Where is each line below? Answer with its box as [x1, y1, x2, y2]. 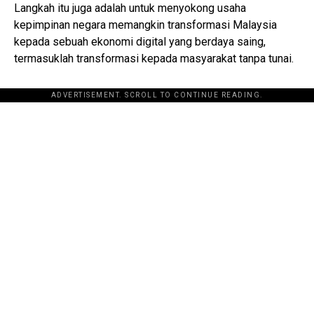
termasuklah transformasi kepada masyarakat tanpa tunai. [14, 52, 294, 66]
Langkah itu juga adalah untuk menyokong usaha [14, 1, 246, 15]
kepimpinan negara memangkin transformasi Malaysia [14, 18, 277, 32]
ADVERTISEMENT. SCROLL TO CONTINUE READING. [50, 91, 264, 100]
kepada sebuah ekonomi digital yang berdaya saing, [14, 35, 266, 49]
